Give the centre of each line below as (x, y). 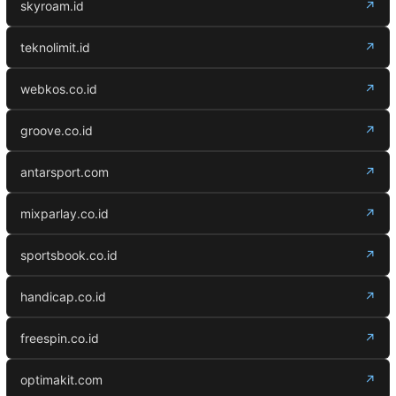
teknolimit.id (55, 47)
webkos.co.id (59, 89)
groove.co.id (57, 130)
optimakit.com (61, 380)
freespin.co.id (60, 338)
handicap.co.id (63, 297)
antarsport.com (65, 172)
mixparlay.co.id (65, 213)
